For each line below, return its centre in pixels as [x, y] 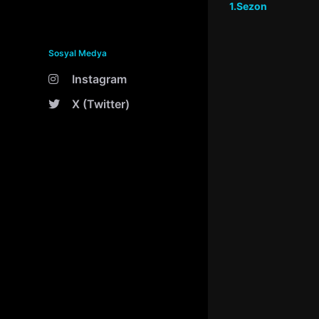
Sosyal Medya [78, 53]
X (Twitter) [101, 104]
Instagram [99, 79]
